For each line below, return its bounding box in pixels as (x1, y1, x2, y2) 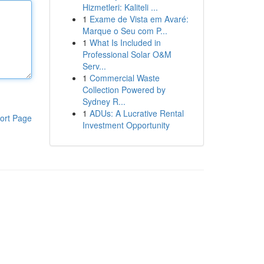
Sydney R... (82, 95, 126, 107)
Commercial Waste (89, 72, 160, 84)
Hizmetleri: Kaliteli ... (82, 1, 158, 13)
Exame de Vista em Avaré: (89, 13, 189, 25)
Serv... (82, 60, 106, 72)
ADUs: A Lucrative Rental (89, 107, 184, 119)
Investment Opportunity (82, 119, 170, 131)
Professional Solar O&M (82, 48, 171, 60)
